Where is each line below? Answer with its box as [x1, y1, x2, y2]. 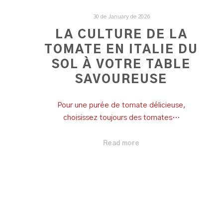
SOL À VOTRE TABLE [52, 58, 191, 71]
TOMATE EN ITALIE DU [44, 43, 199, 56]
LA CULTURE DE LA [55, 28, 188, 41]
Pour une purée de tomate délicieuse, [57, 102, 186, 110]
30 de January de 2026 [93, 14, 150, 19]
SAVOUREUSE [75, 73, 168, 86]
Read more [103, 139, 140, 147]
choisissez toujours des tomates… [63, 114, 180, 122]
